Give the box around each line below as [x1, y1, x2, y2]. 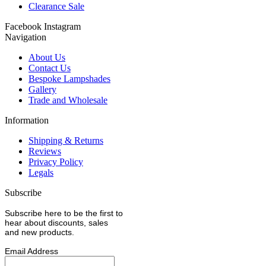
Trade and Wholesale [28, 94, 107, 105]
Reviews [28, 145, 61, 156]
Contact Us [28, 62, 71, 73]
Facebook [5, 21, 42, 31]
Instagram [44, 21, 81, 31]
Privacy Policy [28, 156, 83, 167]
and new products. [5, 227, 74, 237]
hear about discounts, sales [5, 217, 108, 227]
